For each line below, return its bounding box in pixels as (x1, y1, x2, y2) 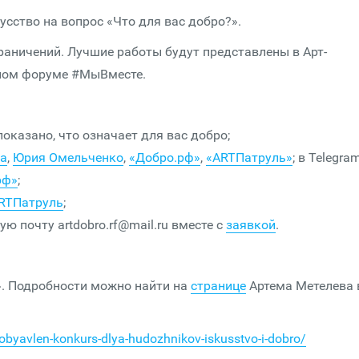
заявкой (226, 217, 276, 232)
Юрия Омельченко (13, 150, 123, 165)
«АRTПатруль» (206, 150, 292, 165)
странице (191, 278, 246, 293)
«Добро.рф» (129, 150, 200, 165)
